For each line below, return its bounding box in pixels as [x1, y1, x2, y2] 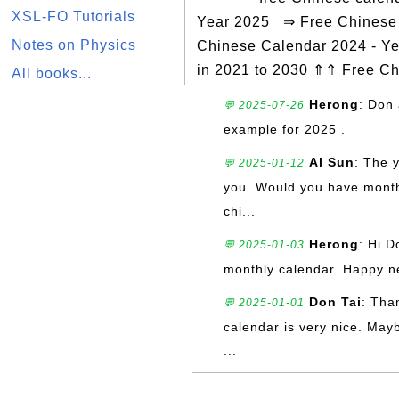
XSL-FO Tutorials [12, 9, 135, 24]
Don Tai [309, 295, 362, 309]
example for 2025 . [224, 122, 346, 136]
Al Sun [309, 155, 354, 169]
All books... [12, 66, 92, 81]
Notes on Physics [12, 37, 136, 53]
